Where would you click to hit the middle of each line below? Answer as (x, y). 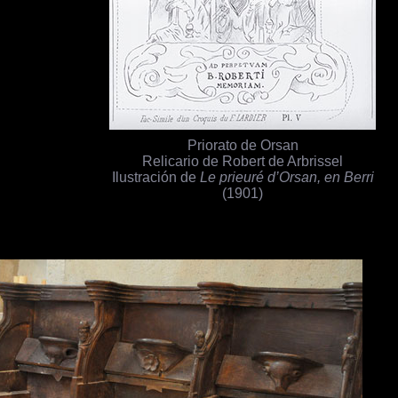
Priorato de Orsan (243, 145)
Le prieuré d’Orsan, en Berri (287, 177)
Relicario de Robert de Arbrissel (243, 161)
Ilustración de (155, 177)
